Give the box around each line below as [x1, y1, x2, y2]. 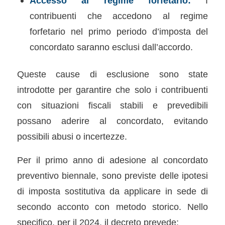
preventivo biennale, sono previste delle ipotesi [17, 170, 208, 181]
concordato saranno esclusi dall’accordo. [29, 42, 193, 52]
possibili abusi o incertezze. [17, 131, 127, 142]
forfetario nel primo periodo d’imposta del [29, 26, 208, 37]
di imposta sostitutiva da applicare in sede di [17, 185, 208, 196]
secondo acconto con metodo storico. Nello [17, 201, 208, 212]
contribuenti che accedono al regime [29, 11, 208, 21]
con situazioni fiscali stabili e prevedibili [17, 100, 208, 110]
